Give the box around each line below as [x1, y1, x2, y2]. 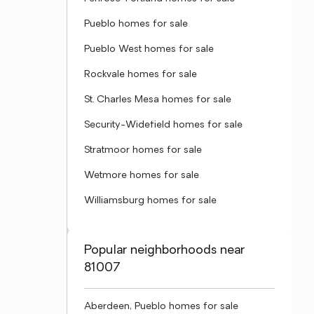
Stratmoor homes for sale [84, 145, 202, 156]
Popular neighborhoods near [84, 244, 245, 257]
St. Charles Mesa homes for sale [84, 95, 231, 105]
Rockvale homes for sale [84, 69, 197, 80]
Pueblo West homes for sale [84, 44, 214, 55]
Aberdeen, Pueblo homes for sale [84, 301, 238, 312]
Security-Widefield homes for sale [84, 120, 243, 130]
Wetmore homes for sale [84, 170, 199, 181]
